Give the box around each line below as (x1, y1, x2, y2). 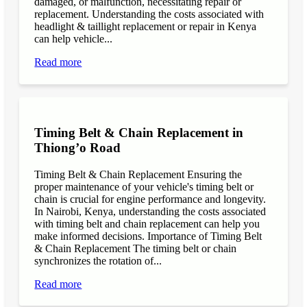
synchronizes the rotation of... (34, 254, 162, 267)
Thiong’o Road (34, 140, 121, 156)
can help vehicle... (34, 33, 113, 45)
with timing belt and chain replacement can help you (34, 217, 260, 230)
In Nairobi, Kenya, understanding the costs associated (34, 205, 267, 217)
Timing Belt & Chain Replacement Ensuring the (34, 168, 243, 180)
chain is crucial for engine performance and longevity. (34, 193, 267, 205)
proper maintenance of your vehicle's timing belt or (34, 180, 254, 193)
